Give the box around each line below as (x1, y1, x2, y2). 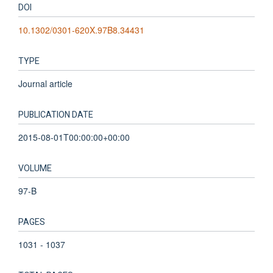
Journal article (18, 77, 73, 90)
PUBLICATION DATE (18, 108, 93, 121)
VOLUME (18, 161, 52, 175)
